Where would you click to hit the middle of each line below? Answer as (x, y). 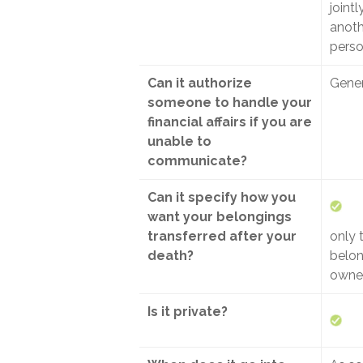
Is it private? (188, 312)
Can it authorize (200, 83)
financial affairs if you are (230, 122)
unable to (179, 141)
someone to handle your (230, 102)
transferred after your (222, 236)
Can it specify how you (222, 197)
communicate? (197, 161)
